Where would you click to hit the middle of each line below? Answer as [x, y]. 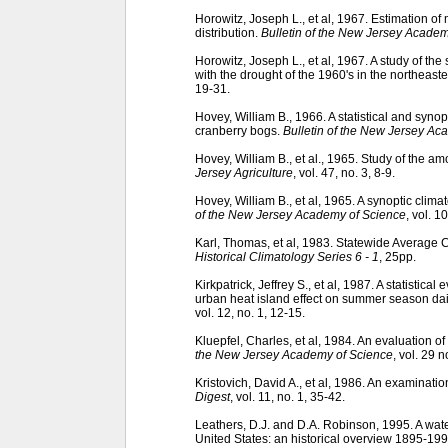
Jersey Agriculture [244, 172]
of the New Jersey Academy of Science [300, 214]
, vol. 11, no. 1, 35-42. [287, 396]
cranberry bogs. [239, 130]
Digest [212, 396]
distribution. [228, 32]
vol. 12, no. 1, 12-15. [250, 312]
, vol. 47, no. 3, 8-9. [344, 172]
